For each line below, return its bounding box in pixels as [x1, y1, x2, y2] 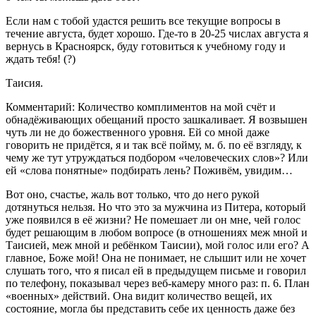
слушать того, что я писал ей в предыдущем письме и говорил [6, 264, 306, 276]
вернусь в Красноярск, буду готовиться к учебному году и [6, 39, 286, 52]
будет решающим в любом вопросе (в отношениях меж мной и [6, 226, 308, 238]
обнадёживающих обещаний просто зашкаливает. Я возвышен [6, 113, 308, 126]
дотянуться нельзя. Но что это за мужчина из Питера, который [6, 200, 306, 213]
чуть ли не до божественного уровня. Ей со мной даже [6, 126, 269, 138]
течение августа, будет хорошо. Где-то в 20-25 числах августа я [6, 27, 308, 39]
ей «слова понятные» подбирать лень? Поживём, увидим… [6, 164, 293, 176]
